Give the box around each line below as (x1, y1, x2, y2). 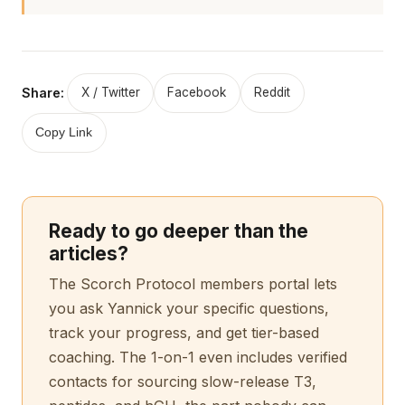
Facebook (167, 85, 227, 100)
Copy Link (35, 126, 93, 140)
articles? (48, 242, 128, 266)
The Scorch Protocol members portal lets (48, 275, 337, 294)
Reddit (254, 85, 291, 100)
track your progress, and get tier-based (48, 324, 319, 343)
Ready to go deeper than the (48, 220, 308, 243)
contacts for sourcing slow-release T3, (48, 372, 316, 391)
